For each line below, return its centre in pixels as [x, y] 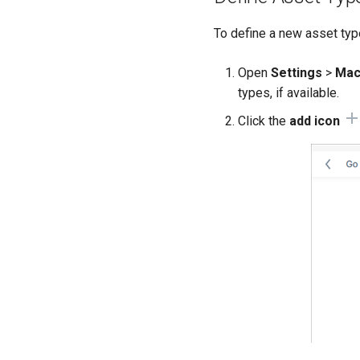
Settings [297, 73]
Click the [264, 121]
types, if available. [288, 93]
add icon [315, 121]
